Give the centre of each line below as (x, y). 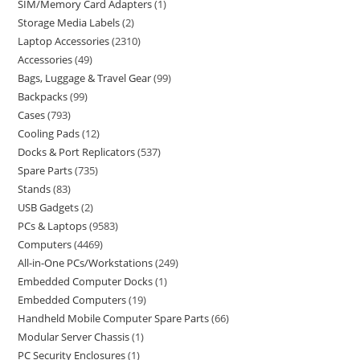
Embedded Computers (72, 300)
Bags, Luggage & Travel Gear (85, 78)
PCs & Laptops (53, 226)
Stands (35, 189)
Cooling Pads (49, 133)
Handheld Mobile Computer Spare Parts (114, 318)
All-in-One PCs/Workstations (86, 263)
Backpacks (43, 96)
